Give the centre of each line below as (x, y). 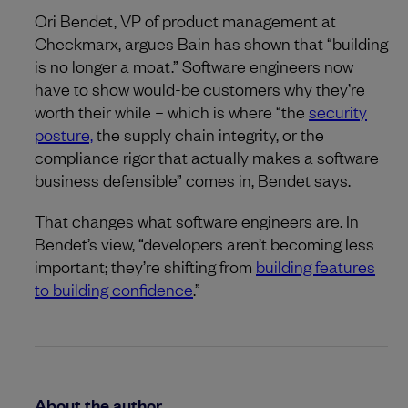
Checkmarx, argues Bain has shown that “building (211, 42)
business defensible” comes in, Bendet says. (193, 179)
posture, (64, 133)
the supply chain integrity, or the (209, 133)
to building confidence (114, 288)
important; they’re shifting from (145, 265)
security (338, 111)
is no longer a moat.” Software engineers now (194, 65)
